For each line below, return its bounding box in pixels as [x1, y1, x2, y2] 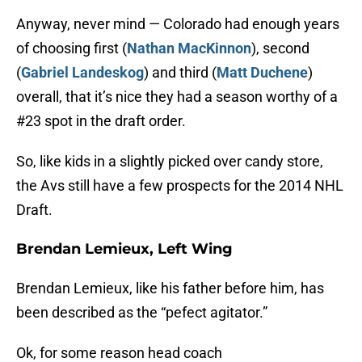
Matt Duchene [217, 64, 308, 82]
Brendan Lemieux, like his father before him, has [16, 280, 324, 297]
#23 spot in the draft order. [16, 112, 186, 130]
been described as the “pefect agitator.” [16, 304, 267, 322]
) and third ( [144, 64, 217, 82]
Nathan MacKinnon [127, 40, 251, 57]
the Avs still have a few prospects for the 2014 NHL [16, 177, 343, 195]
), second [251, 40, 309, 57]
